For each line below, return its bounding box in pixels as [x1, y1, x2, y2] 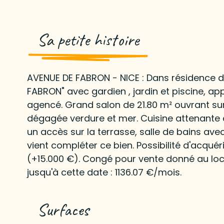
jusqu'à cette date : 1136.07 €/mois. [26, 165, 181, 178]
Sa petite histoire [36, 28, 139, 51]
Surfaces [36, 198, 89, 221]
